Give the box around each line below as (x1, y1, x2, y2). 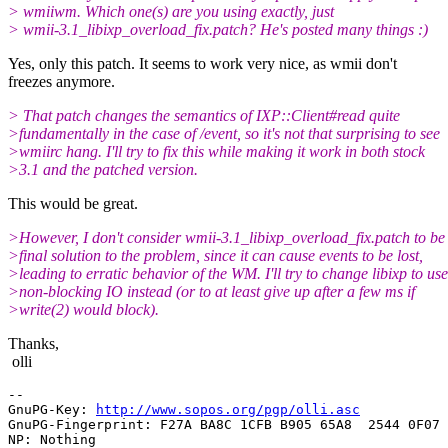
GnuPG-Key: (8, 401, 96, 417)
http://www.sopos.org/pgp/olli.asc (96, 401, 360, 417)
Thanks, (8, 334, 59, 352)
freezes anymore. (8, 72, 115, 90)
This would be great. (8, 194, 138, 212)
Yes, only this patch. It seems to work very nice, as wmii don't (8, 54, 397, 72)
